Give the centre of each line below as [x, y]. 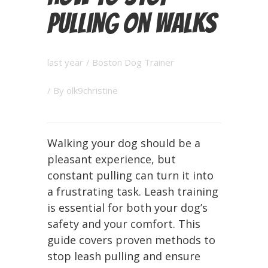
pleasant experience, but [112, 159]
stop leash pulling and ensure [124, 256]
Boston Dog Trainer [133, 62]
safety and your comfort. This [124, 224]
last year [65, 62]
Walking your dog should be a [124, 143]
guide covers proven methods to [131, 240]
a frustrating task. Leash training [133, 191]
